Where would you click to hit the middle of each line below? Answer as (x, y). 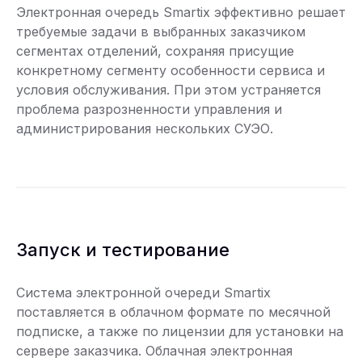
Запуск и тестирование (123, 249)
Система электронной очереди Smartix (143, 292)
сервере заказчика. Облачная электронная (154, 350)
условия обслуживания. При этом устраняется (168, 89)
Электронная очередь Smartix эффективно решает (181, 12)
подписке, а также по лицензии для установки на (180, 331)
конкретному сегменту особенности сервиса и (170, 70)
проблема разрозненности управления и (149, 109)
